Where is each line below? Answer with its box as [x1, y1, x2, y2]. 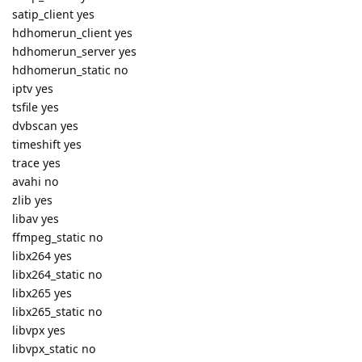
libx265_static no [12, 304, 102, 320]
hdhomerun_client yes [12, 25, 133, 41]
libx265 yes [12, 285, 72, 301]
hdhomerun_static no [12, 62, 128, 78]
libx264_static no [12, 267, 102, 283]
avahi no [12, 174, 58, 190]
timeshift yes [12, 137, 82, 153]
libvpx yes [12, 322, 65, 339]
